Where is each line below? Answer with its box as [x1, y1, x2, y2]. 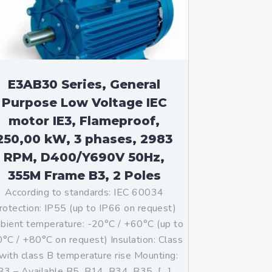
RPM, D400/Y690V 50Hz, [4, 150, 165, 165]
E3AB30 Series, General [8, 77, 161, 92]
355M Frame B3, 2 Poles [7, 168, 161, 183]
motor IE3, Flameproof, [8, 114, 160, 128]
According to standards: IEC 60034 [4, 186, 164, 199]
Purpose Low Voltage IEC [1, 95, 167, 110]
